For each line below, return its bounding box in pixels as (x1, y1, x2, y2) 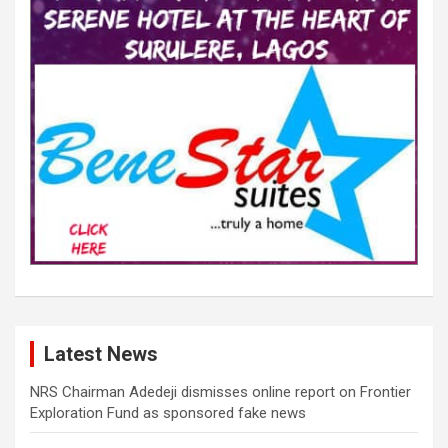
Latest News (44, 342, 158, 367)
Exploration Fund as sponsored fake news (30, 404, 306, 423)
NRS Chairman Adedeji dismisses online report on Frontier (30, 383, 411, 402)
